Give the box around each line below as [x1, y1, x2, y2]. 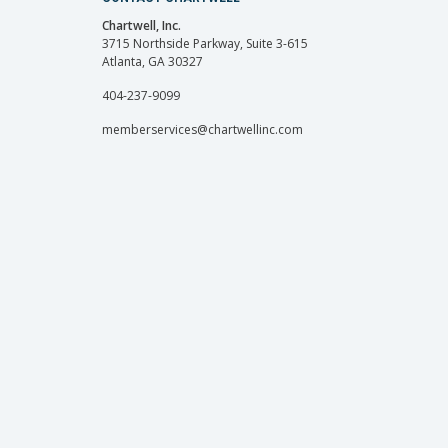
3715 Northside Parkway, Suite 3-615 [102, 35, 308, 53]
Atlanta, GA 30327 [102, 53, 203, 71]
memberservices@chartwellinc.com [102, 121, 303, 139]
